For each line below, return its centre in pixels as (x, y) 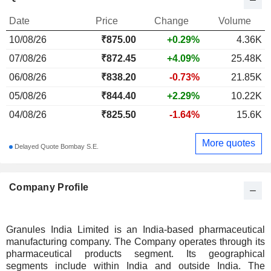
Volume (234, 21)
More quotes (229, 143)
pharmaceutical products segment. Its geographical (135, 253)
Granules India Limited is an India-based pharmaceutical (135, 229)
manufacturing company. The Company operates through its (135, 241)
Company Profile (49, 187)
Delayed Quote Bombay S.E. (56, 147)
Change (171, 21)
